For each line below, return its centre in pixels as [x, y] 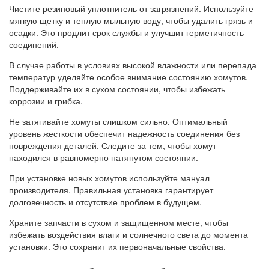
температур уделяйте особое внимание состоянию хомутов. [128, 77]
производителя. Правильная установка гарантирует [111, 190]
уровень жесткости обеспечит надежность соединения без [124, 134]
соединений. [34, 45]
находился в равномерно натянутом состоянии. [104, 158]
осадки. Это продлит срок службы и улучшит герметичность [126, 33]
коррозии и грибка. [46, 101]
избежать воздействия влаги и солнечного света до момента [128, 234]
